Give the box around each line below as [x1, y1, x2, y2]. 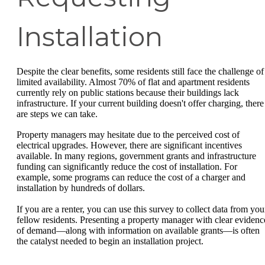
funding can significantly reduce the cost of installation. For [17, 161, 237, 172]
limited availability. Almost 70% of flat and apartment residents [17, 76, 250, 87]
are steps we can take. [17, 108, 98, 119]
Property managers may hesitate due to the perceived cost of [17, 130, 240, 140]
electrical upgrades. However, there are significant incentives [17, 140, 242, 151]
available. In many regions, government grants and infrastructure [17, 151, 256, 161]
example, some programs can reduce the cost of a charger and [17, 172, 245, 183]
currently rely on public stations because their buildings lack [17, 87, 239, 98]
